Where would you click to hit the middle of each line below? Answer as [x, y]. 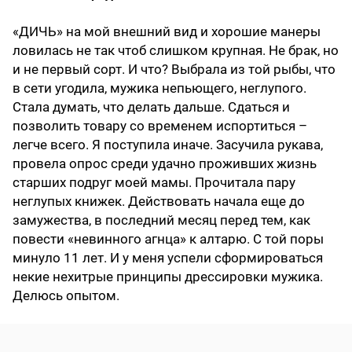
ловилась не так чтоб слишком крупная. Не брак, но [176, 51]
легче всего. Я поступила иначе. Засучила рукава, [168, 145]
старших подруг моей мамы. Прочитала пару [154, 183]
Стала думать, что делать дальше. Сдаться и [151, 107]
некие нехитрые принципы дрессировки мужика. [168, 277]
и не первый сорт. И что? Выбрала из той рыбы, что [174, 70]
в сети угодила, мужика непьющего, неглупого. [159, 88]
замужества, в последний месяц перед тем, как [161, 220]
